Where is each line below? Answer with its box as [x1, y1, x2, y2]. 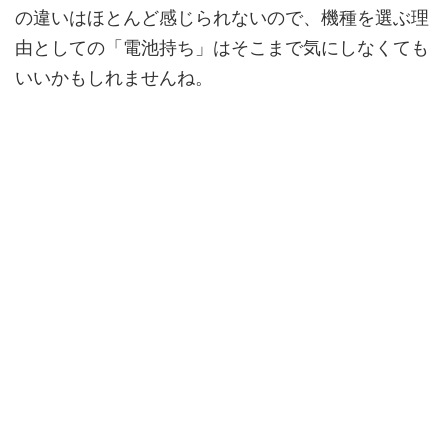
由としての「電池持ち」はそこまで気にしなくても [15, 37, 429, 58]
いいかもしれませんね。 [15, 67, 213, 88]
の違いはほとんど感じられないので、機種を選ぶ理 [15, 7, 429, 28]
